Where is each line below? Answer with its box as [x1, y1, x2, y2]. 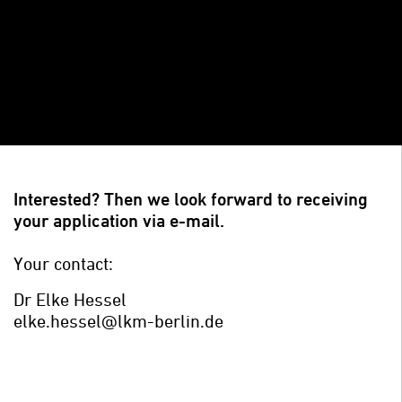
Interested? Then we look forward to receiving [13, 188, 368, 210]
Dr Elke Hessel [13, 289, 127, 310]
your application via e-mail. [13, 210, 224, 232]
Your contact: [13, 253, 113, 274]
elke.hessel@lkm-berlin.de [13, 310, 223, 331]
